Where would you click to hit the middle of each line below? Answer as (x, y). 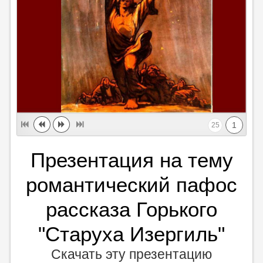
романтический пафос (131, 184)
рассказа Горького (131, 209)
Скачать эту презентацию (131, 254)
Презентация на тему (131, 160)
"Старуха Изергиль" (131, 234)
